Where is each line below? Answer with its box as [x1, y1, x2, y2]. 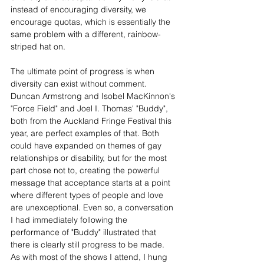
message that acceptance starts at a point [11, 177, 173, 189]
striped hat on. [11, 41, 65, 52]
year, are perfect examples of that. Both [11, 128, 161, 139]
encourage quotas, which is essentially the [11, 16, 173, 28]
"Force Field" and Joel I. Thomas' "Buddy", [11, 103, 170, 114]
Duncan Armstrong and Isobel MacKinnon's [11, 91, 177, 102]
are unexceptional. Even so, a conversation [11, 202, 176, 213]
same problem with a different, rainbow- [11, 29, 161, 40]
